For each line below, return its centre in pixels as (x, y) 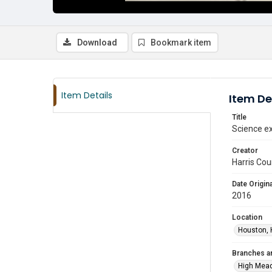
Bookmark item (181, 42)
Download (97, 42)
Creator (245, 151)
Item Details (87, 95)
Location (247, 217)
